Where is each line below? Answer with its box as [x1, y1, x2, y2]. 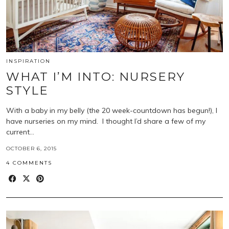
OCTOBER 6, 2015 [6, 145, 57, 152]
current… [6, 127, 34, 137]
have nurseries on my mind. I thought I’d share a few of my [6, 117, 205, 126]
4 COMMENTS [6, 159, 52, 167]
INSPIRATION [6, 58, 51, 65]
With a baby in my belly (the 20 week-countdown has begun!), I [6, 106, 217, 116]
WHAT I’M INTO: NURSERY [6, 70, 185, 84]
